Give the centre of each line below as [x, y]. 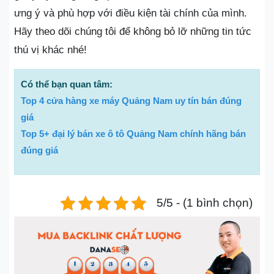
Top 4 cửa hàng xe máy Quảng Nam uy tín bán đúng [131, 100]
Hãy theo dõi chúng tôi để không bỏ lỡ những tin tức [133, 31]
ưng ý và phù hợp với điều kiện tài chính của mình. [131, 13]
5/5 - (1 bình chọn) [205, 202]
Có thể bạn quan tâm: [68, 84]
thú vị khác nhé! [50, 50]
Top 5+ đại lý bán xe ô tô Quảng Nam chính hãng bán [133, 133]
